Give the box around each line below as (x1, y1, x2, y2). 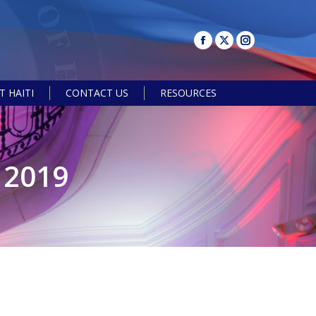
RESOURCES (159, 86, 217, 99)
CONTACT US (65, 86, 128, 99)
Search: (254, 95, 287, 108)
